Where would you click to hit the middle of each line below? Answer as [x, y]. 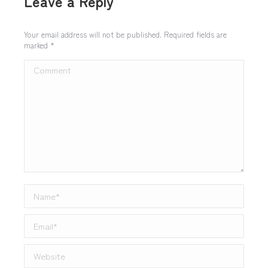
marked [37, 45]
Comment [45, 67]
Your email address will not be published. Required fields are [125, 34]
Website [41, 251]
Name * [40, 191]
